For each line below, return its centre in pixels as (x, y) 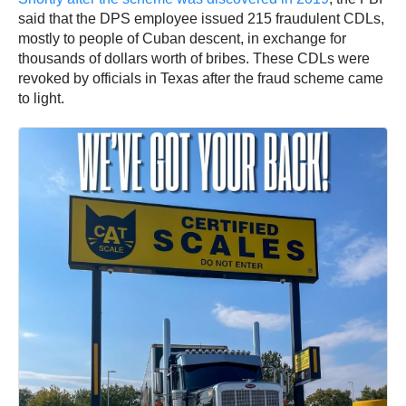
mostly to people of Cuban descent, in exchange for (182, 38)
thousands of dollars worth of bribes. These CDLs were (194, 58)
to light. (41, 98)
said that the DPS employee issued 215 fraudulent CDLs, (201, 18)
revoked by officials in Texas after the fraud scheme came (201, 78)
